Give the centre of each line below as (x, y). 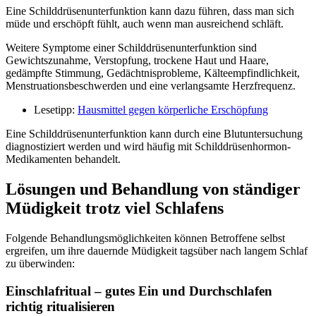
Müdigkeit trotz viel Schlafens (115, 208)
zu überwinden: (40, 263)
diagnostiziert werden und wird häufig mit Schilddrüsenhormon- (148, 147)
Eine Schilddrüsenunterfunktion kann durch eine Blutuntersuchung (154, 134)
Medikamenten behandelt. (63, 159)
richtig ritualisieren (60, 306)
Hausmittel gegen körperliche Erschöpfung (173, 110)
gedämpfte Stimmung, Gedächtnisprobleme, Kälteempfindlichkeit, (153, 73)
